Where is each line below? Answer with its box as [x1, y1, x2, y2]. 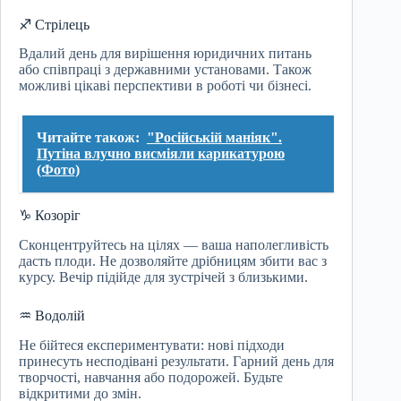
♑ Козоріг [19, 208, 81, 224]
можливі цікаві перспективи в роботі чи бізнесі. [19, 78, 311, 94]
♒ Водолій [19, 308, 85, 324]
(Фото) [37, 162, 80, 178]
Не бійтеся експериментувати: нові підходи [19, 337, 285, 353]
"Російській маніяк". [147, 130, 282, 146]
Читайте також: [37, 130, 140, 146]
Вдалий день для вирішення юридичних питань [19, 46, 311, 62]
